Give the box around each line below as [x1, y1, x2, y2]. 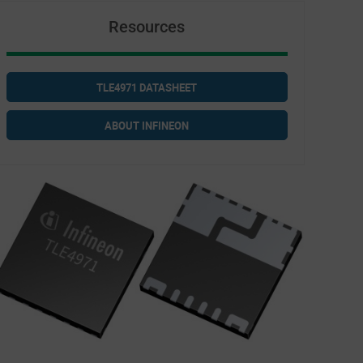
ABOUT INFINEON [105, 117, 190, 133]
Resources [109, 16, 186, 36]
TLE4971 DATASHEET [96, 79, 198, 95]
